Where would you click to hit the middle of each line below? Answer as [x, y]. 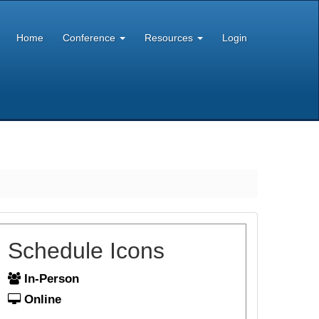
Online [41, 299]
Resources [171, 38]
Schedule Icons [86, 250]
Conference [91, 38]
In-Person [49, 278]
